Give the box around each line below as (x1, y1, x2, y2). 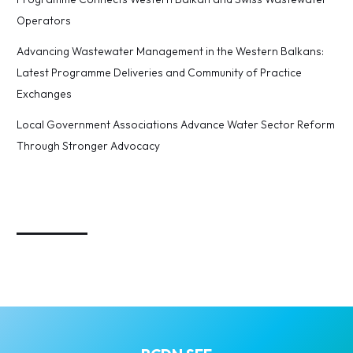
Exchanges (17, 86, 72, 101)
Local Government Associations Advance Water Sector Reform (17, 117, 336, 132)
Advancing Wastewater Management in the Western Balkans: (17, 43, 325, 58)
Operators (17, 13, 72, 28)
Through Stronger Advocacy (17, 138, 161, 153)
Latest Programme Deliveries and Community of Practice (17, 65, 303, 80)
